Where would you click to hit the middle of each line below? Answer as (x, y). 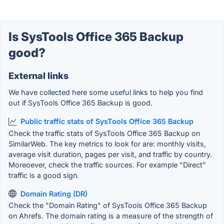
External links (38, 76)
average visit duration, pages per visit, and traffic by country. (110, 154)
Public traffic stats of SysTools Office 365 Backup (107, 121)
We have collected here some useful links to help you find (106, 92)
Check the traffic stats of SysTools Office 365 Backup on (104, 133)
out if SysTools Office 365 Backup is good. (80, 103)
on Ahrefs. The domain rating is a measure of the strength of (111, 216)
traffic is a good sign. (44, 175)
